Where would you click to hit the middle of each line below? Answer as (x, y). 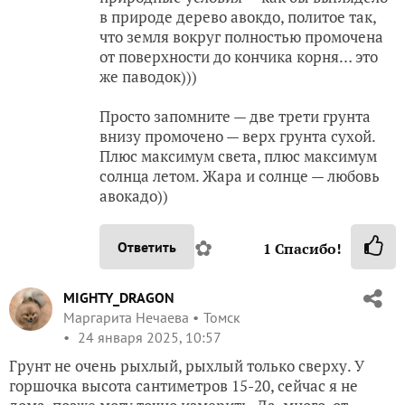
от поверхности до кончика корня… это (239, 56)
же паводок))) (148, 76)
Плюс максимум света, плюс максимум (238, 155)
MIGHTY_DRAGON (119, 297)
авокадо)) (134, 195)
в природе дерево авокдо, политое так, (238, 16)
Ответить (147, 246)
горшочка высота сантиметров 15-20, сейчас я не (184, 385)
